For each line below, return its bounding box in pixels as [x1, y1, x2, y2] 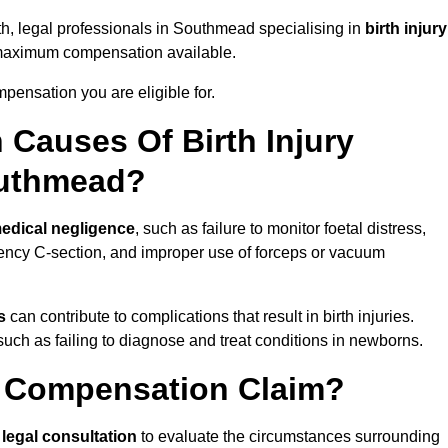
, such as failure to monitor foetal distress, [135, 220, 426, 238]
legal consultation [2, 428, 141, 446]
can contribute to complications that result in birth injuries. [6, 308, 414, 326]
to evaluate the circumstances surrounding [141, 428, 440, 446]
